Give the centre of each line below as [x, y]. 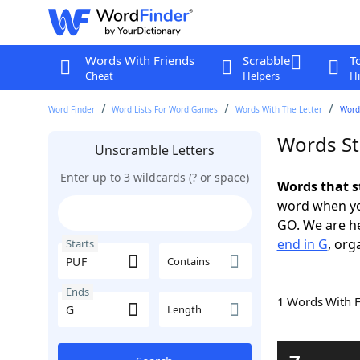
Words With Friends [139, 60]
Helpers [261, 76]
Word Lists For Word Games [165, 109]
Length [184, 309]
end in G [302, 244]
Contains [188, 261]
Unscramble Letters [154, 150]
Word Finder [71, 109]
